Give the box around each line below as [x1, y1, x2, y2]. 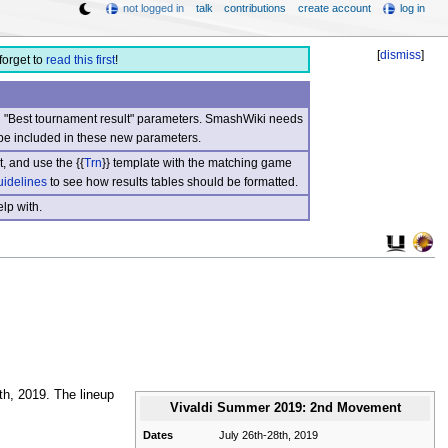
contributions [224, 2, 287, 14]
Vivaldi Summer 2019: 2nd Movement [169, 401, 401, 416]
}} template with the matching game [101, 155, 292, 170]
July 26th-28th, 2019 [219, 429, 319, 442]
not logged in [123, 2, 185, 14]
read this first [45, 53, 115, 68]
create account [297, 2, 371, 14]
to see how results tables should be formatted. [46, 174, 298, 189]
